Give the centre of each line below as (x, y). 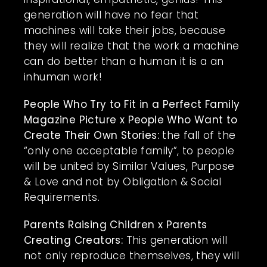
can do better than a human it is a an (124, 61)
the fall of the (198, 135)
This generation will (175, 240)
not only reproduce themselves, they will (131, 255)
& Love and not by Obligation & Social (123, 181)
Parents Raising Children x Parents (116, 224)
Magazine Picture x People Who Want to (131, 119)
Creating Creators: (74, 240)
